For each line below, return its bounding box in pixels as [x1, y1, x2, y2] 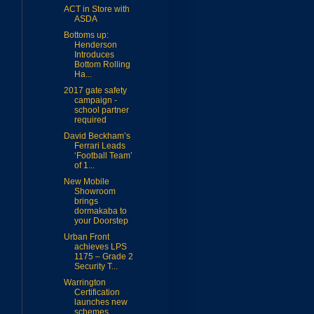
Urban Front [63, 232, 109, 243]
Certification [74, 287, 120, 298]
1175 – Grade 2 [74, 252, 133, 262]
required [74, 115, 107, 125]
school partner [74, 105, 129, 116]
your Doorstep [74, 216, 128, 226]
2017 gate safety [63, 86, 127, 96]
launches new [74, 297, 128, 308]
